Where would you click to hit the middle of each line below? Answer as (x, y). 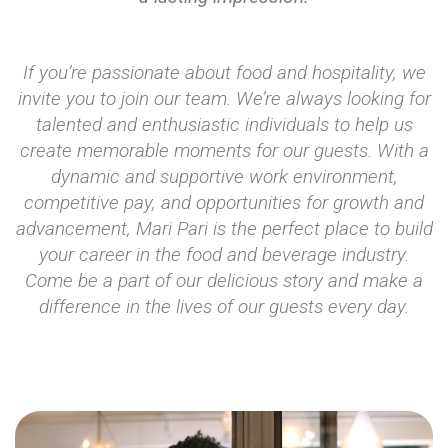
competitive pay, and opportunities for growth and (224, 203)
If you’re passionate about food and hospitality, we (224, 73)
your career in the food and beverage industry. (224, 255)
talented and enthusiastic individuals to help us (224, 125)
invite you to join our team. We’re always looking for (224, 99)
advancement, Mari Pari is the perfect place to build (224, 229)
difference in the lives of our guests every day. (224, 307)
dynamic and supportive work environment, (224, 177)
